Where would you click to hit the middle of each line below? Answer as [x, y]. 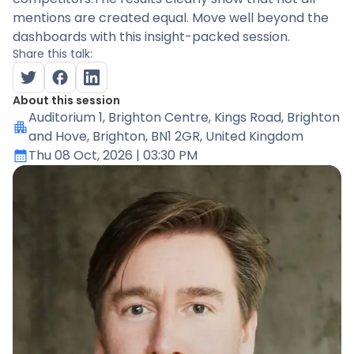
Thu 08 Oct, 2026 [81, 155]
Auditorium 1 [66, 117]
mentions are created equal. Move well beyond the [171, 18]
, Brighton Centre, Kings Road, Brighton [221, 117]
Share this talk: [53, 54]
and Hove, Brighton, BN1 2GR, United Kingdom [166, 136]
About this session [66, 100]
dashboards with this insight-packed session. [151, 37]
